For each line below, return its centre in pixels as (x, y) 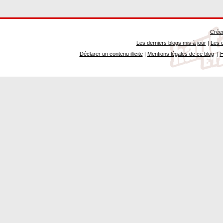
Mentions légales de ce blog (180, 54)
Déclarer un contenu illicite (111, 54)
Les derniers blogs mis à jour (171, 43)
